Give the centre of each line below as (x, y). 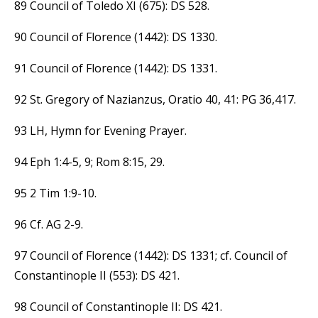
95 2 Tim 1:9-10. (55, 193)
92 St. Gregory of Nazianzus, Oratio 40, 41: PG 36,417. (155, 99)
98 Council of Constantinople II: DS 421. (118, 306)
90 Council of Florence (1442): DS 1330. (116, 37)
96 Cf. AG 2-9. (49, 224)
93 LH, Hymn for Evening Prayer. (100, 130)
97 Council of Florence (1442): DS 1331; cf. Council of (151, 255)
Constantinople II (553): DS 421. (97, 275)
